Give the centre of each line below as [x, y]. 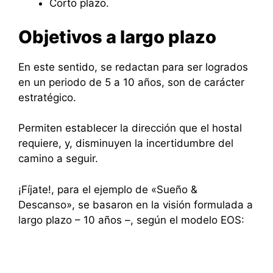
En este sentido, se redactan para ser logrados [133, 67]
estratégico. [47, 97]
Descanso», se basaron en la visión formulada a [136, 204]
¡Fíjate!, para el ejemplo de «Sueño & [108, 189]
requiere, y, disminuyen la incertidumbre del [126, 144]
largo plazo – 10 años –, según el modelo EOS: [131, 220]
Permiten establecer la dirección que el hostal [130, 128]
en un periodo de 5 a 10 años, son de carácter [131, 82]
